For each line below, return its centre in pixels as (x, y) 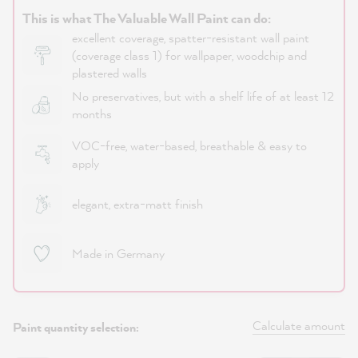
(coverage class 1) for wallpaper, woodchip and (189, 55)
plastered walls (109, 73)
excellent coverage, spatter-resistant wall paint (191, 38)
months (92, 113)
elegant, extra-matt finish (137, 204)
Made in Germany (118, 253)
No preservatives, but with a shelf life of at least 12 (203, 96)
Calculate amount (299, 325)
